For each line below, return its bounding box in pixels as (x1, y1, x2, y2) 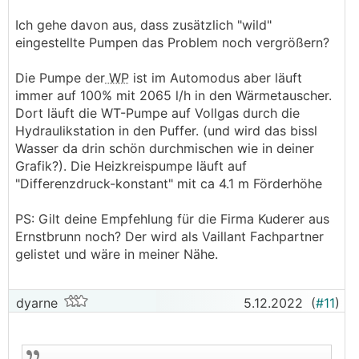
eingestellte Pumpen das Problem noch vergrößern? (15, 34, 329, 50)
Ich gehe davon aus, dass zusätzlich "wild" (15, 17, 272, 33)
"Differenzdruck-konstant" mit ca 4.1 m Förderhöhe (15, 175, 322, 192)
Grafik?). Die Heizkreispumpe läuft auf (15, 158, 247, 174)
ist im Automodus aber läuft (129, 70, 302, 86)
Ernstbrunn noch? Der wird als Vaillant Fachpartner (15, 228, 324, 244)
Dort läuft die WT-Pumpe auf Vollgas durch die (15, 105, 300, 121)
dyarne (12, 295, 58, 311)
